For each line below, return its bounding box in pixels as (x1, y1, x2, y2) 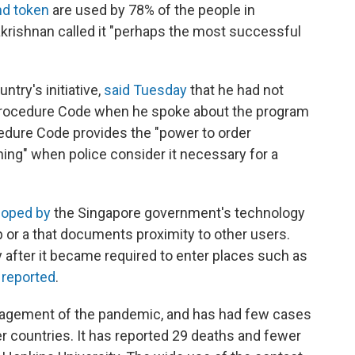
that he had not (187, 82, 284, 99)
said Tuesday (104, 82, 187, 99)
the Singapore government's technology (51, 204, 305, 222)
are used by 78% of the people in (49, 2, 255, 19)
